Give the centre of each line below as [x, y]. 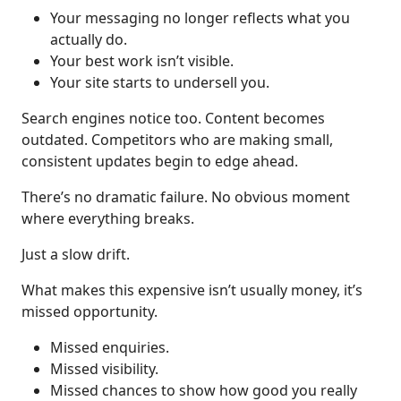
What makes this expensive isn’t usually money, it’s [192, 290]
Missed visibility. [104, 369]
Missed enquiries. [110, 348]
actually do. [89, 40]
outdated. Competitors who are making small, [177, 140]
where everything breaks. [108, 219]
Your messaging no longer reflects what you [200, 18]
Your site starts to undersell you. [160, 83]
